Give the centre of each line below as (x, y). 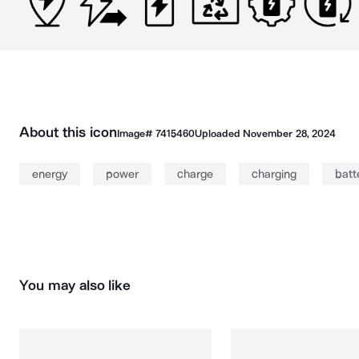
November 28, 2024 (289, 133)
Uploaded (219, 133)
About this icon (68, 132)
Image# (136, 133)
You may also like (75, 285)
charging (274, 174)
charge (195, 174)
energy (50, 174)
